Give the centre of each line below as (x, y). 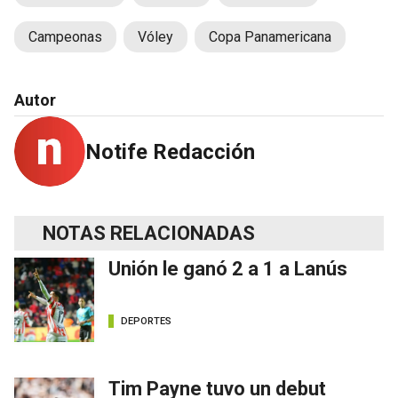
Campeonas (65, 36)
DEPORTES (146, 322)
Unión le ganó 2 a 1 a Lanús (228, 268)
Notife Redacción (170, 151)
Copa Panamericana (270, 36)
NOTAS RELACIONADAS (149, 233)
